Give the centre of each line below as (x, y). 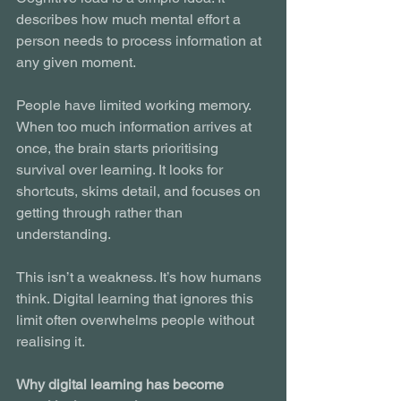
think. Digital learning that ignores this (137, 298)
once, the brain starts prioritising (119, 148)
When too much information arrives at (136, 126)
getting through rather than (101, 212)
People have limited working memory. (135, 105)
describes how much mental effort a (130, 19)
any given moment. (76, 62)
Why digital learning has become (122, 384)
